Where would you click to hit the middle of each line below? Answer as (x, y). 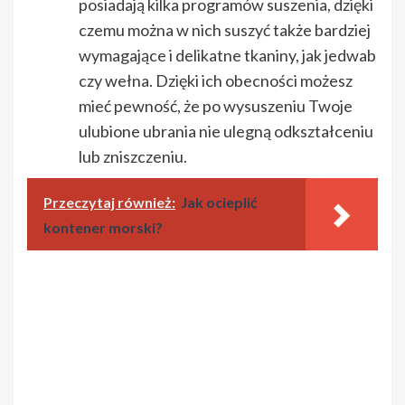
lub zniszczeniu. (134, 156)
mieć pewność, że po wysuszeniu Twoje (216, 105)
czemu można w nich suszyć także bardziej (225, 29)
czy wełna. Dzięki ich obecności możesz (216, 80)
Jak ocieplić (219, 202)
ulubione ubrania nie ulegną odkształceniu (226, 131)
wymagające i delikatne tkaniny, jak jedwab (227, 55)
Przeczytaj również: (109, 202)
